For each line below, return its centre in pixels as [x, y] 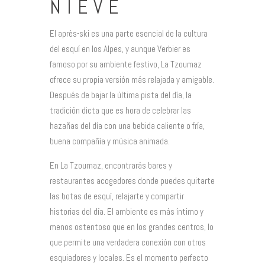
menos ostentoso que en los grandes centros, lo [132, 227]
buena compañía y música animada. [110, 141]
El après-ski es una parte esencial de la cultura [129, 33]
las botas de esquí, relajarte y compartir [117, 196]
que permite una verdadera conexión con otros [128, 242]
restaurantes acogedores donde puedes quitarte [132, 180]
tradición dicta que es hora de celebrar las [120, 110]
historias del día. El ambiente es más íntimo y [127, 211]
